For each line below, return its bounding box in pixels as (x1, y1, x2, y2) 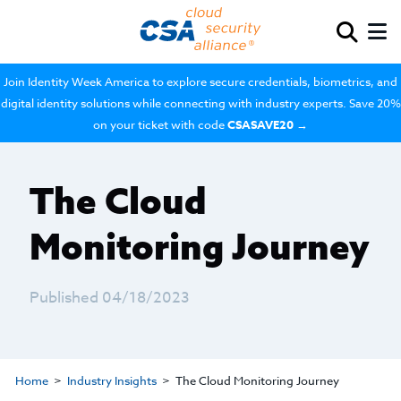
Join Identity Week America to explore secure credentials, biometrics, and (4, 73, 397, 90)
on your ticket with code (93, 116, 227, 132)
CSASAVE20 (227, 116, 294, 132)
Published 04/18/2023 (30, 286, 190, 309)
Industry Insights (66, 372, 157, 388)
